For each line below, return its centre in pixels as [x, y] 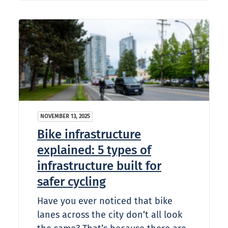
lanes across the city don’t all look [110, 215]
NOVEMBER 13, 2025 [65, 117]
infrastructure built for [99, 166]
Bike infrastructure [89, 135]
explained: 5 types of [94, 150]
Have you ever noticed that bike [105, 201]
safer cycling [72, 182]
